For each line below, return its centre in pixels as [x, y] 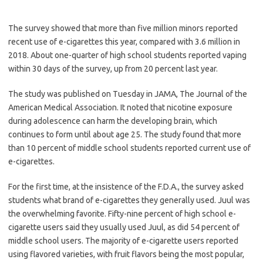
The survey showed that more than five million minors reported [123, 28]
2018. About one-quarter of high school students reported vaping [127, 55]
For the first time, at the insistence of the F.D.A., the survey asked [126, 187]
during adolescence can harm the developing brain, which [113, 121]
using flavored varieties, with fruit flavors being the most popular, [126, 254]
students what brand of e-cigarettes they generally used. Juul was [129, 200]
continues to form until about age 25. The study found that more [125, 135]
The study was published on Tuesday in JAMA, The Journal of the [128, 94]
